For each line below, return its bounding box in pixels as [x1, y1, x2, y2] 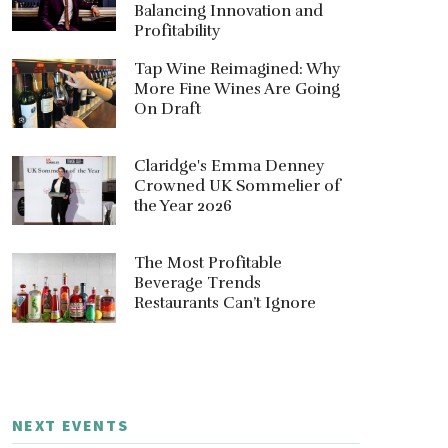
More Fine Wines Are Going [133, 78, 340, 99]
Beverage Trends [133, 273, 261, 294]
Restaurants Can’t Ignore [133, 293, 316, 314]
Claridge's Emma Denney [133, 156, 324, 177]
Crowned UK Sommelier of [133, 176, 341, 197]
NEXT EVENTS [11, 414, 129, 435]
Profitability [133, 21, 220, 42]
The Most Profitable [133, 253, 282, 274]
